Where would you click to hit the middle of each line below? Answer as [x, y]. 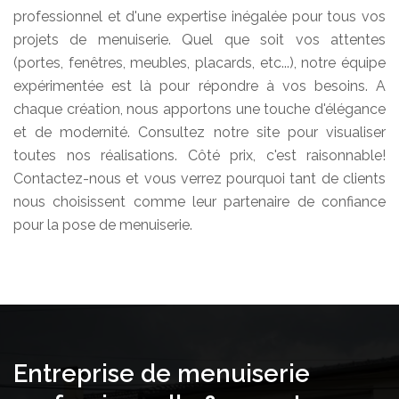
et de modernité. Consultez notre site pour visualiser [199, 132]
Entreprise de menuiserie [162, 373]
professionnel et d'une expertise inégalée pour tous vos [199, 16]
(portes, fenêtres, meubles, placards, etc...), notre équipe [199, 62]
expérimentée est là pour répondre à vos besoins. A [199, 85]
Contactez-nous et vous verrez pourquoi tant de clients [199, 178]
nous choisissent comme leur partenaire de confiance [199, 201]
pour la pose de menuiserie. [103, 224]
